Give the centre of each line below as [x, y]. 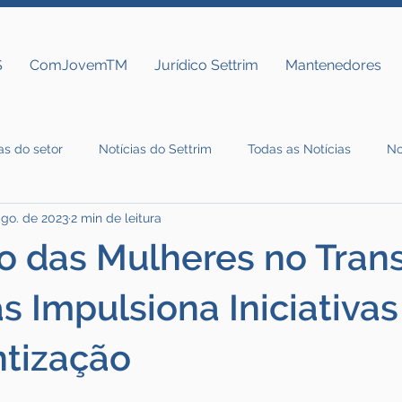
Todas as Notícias [299, 149]
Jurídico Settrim [207, 65]
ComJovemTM [79, 65]
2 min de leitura [116, 218]
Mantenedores [334, 65]
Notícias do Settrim [155, 149]
